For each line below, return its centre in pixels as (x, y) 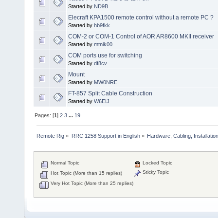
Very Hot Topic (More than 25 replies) (91, 183)
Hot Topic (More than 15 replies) (86, 173)
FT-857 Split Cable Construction (110, 93)
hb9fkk (102, 25)
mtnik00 (103, 44)
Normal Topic (64, 163)
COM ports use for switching (105, 55)
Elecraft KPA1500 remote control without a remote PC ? (141, 17)
